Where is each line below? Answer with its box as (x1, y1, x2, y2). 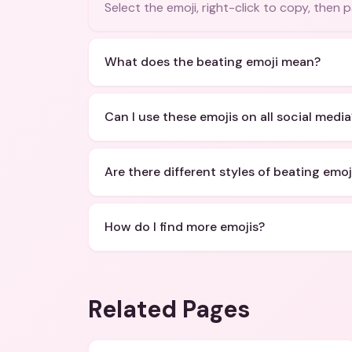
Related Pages (88, 294, 250, 324)
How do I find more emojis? (104, 218, 265, 235)
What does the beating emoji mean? (104, 53, 321, 70)
